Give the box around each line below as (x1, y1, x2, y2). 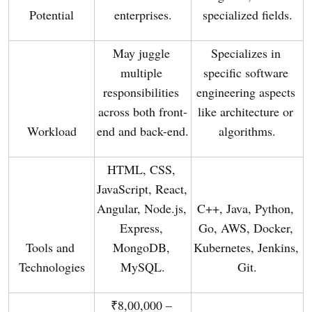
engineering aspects (196, 84, 295, 101)
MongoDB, (112, 239, 170, 256)
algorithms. (219, 123, 276, 140)
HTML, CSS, (107, 161, 175, 178)
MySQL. (120, 258, 165, 276)
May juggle (112, 45, 170, 62)
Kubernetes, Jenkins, (194, 239, 299, 256)
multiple (120, 64, 162, 81)
